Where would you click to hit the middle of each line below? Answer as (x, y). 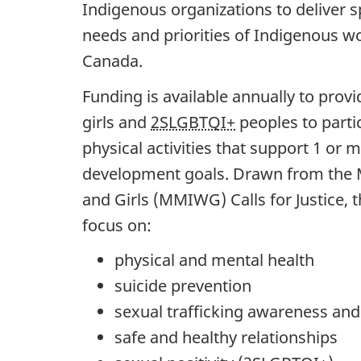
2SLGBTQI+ (193, 122)
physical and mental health (214, 260)
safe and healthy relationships (226, 338)
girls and (116, 122)
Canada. (112, 61)
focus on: (117, 225)
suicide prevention (183, 286)
